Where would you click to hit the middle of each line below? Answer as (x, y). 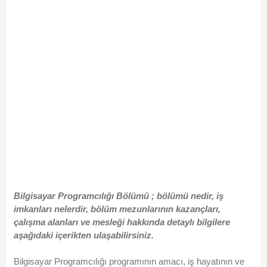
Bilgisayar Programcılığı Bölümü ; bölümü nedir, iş (118, 196)
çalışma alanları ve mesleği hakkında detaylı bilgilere (122, 222)
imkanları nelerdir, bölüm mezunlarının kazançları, (117, 209)
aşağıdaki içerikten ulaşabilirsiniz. (83, 235)
